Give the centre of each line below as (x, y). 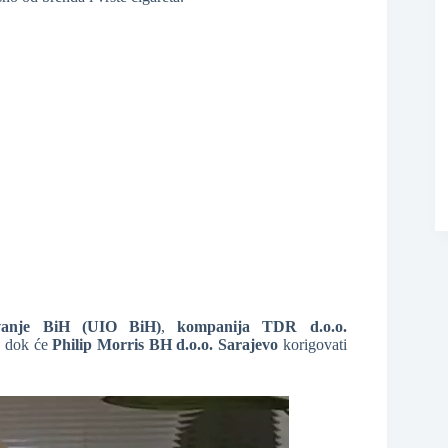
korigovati (312, 344)
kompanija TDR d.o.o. (262, 326)
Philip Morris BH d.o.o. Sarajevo (165, 344)
